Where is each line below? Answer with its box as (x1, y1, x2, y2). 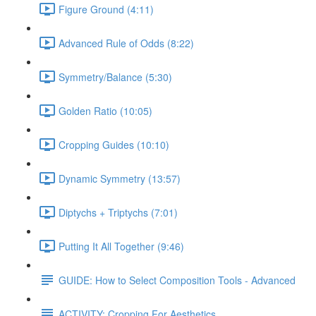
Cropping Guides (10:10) (59, 137, 169, 152)
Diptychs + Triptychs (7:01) (59, 205, 178, 219)
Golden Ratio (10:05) (59, 103, 152, 118)
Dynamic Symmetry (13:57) (59, 171, 181, 186)
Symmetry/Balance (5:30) (59, 69, 172, 84)
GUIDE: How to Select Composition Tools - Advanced (59, 272, 296, 287)
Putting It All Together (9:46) (59, 238, 184, 253)
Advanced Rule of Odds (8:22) (59, 35, 194, 50)
